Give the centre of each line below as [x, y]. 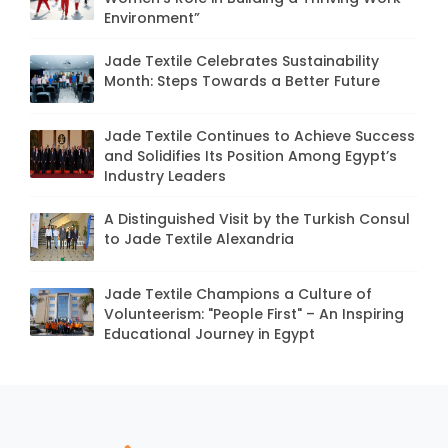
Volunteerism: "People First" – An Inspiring [254, 313]
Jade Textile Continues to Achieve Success [259, 135]
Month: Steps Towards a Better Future [242, 80]
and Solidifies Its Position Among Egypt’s [250, 155]
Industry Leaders [165, 175]
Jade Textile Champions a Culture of [238, 293]
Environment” [152, 17]
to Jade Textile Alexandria [199, 238]
